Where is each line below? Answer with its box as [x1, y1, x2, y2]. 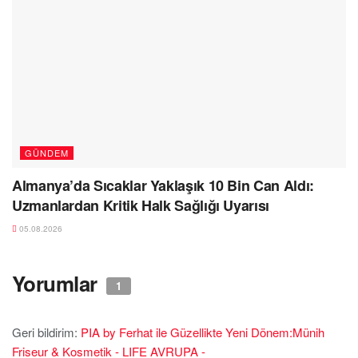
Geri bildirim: [12, 323, 81, 340]
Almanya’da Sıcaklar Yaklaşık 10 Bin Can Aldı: [12, 174, 314, 196]
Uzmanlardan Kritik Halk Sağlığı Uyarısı [12, 194, 269, 216]
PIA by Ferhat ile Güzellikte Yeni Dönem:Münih [81, 323, 324, 340]
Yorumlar [12, 268, 103, 298]
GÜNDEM [25, 145, 69, 159]
